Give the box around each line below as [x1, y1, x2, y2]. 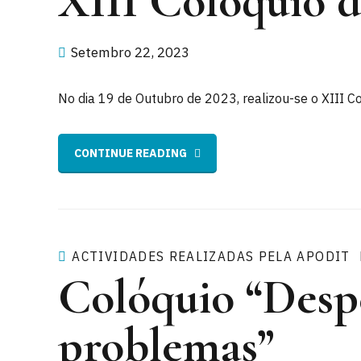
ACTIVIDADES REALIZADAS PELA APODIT [72, 247, 351, 265]
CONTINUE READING [74, 146, 187, 161]
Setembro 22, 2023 [71, 44, 189, 62]
